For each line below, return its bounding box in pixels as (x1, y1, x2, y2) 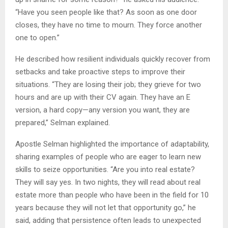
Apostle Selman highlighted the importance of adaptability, (15, 139, 209, 149)
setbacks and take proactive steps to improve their (15, 67, 185, 76)
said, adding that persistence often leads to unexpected (15, 215, 201, 225)
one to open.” (15, 33, 60, 42)
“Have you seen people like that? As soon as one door (15, 7, 197, 17)
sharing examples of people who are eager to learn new (15, 152, 201, 161)
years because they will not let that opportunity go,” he (15, 203, 196, 212)
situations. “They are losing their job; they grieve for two (15, 79, 201, 89)
